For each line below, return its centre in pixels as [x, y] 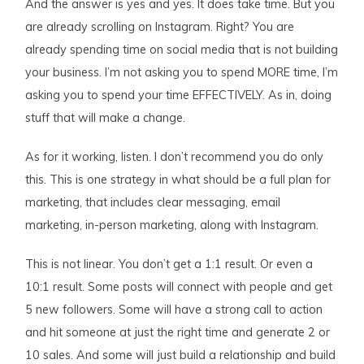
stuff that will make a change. [106, 117]
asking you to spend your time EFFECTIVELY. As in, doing [179, 95]
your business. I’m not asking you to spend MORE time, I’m [182, 72]
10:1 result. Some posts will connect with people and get [179, 286]
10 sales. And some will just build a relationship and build [181, 355]
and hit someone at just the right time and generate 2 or [178, 332]
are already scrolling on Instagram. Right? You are [160, 26]
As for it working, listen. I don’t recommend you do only [175, 156]
